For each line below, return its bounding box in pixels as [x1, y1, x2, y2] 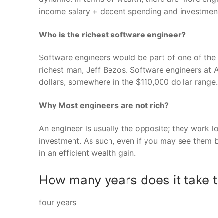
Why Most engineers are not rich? [39, 100, 169, 110]
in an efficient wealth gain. [39, 147, 136, 158]
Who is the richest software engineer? [39, 29, 186, 39]
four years [39, 198, 76, 208]
